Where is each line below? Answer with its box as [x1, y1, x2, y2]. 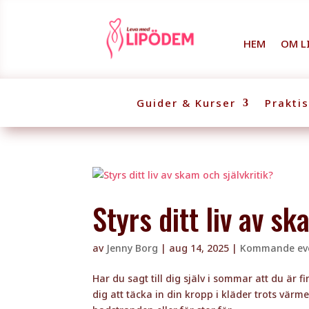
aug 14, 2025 [169, 241, 230, 255]
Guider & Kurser [137, 96, 236, 110]
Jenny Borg [106, 241, 159, 255]
